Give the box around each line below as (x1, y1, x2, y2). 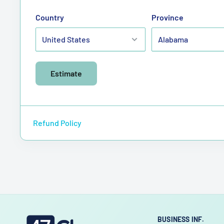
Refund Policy (33, 117, 81, 127)
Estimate (50, 68, 82, 78)
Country (35, 12, 64, 22)
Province (151, 12, 183, 22)
